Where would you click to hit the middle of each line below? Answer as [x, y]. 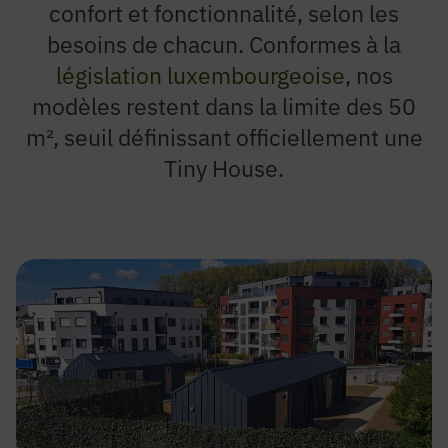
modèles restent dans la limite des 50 [224, 106]
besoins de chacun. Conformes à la [224, 44]
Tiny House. [224, 168]
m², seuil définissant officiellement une [224, 137]
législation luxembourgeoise [200, 75]
